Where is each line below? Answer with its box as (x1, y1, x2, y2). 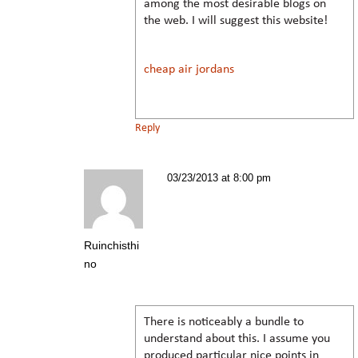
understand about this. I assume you (144, 332, 330, 345)
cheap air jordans (144, 62, 234, 76)
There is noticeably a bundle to (144, 315, 304, 328)
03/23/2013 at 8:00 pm (167, 171, 271, 184)
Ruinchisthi (84, 238, 139, 252)
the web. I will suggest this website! (144, 14, 328, 27)
